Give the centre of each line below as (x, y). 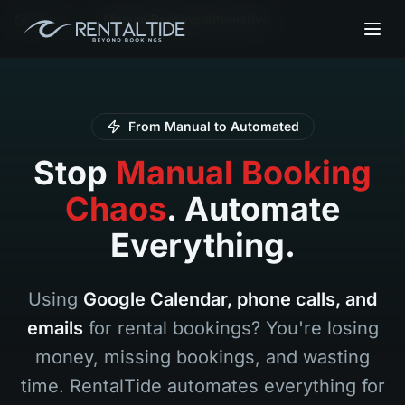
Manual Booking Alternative (186, 19)
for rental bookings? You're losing (233, 328)
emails (55, 328)
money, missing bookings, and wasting (202, 357)
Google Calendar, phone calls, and (230, 299)
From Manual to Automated (213, 126)
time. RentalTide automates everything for (202, 386)
